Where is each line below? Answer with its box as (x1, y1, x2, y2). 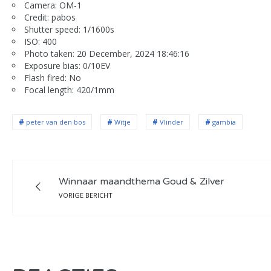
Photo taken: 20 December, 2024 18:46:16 (24, 48, 189, 59)
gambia (212, 117, 236, 126)
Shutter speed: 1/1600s (24, 24, 114, 35)
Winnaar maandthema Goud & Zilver (59, 175, 225, 188)
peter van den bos (26, 117, 85, 126)
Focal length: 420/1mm (24, 84, 114, 96)
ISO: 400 (24, 36, 57, 47)
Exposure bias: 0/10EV (24, 60, 110, 71)
